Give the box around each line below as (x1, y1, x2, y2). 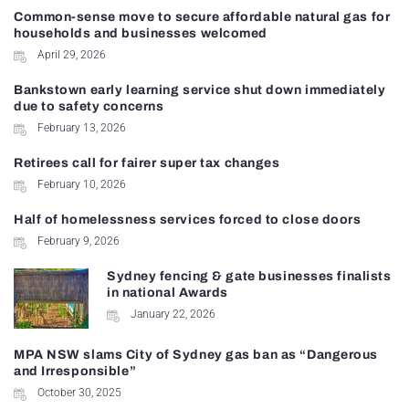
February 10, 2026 (37, 178, 126, 192)
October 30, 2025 (37, 386, 121, 400)
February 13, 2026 (37, 121, 126, 135)
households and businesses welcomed (14, 26, 268, 41)
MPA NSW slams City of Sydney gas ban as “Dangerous (14, 348, 378, 362)
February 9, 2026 (37, 235, 120, 248)
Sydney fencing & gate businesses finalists (106, 269, 392, 284)
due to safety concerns (14, 100, 164, 114)
